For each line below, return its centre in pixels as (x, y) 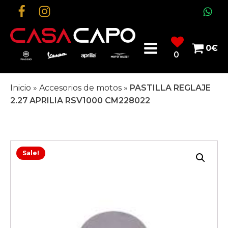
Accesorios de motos (80, 88)
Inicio (21, 88)
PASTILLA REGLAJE (170, 88)
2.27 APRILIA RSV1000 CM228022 (80, 101)
